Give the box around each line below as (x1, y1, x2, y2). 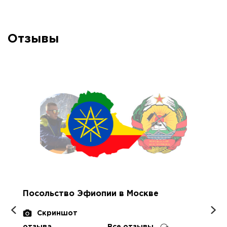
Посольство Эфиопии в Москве (23, 190, 159, 198)
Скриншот (37, 210, 78, 216)
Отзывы (8, 33, 59, 45)
